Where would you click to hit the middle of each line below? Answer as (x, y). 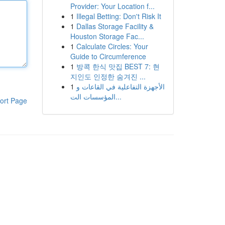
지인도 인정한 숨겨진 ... (108, 76)
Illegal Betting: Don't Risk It (119, 16)
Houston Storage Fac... (107, 36)
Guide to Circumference (108, 56)
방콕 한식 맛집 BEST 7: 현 (118, 66)
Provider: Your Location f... (112, 6)
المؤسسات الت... (118, 96)
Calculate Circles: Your (112, 46)
